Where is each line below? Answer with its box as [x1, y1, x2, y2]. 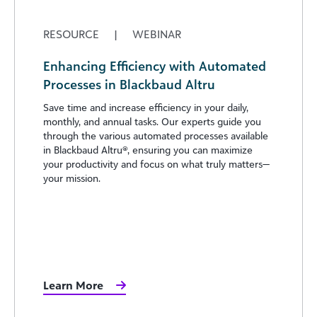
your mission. [43, 172, 100, 185]
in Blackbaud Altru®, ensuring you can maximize [43, 144, 253, 156]
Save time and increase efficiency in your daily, [43, 101, 248, 114]
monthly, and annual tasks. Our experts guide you [43, 115, 261, 128]
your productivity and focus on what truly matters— [43, 158, 270, 171]
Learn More [43, 278, 103, 292]
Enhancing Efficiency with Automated [43, 58, 266, 74]
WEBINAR [129, 27, 181, 42]
